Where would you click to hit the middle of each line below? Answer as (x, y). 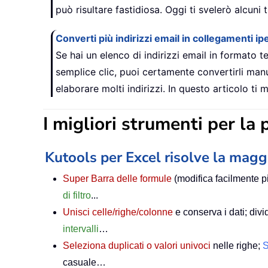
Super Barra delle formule (117, 179)
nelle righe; (237, 246)
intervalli (81, 229)
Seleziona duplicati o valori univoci (137, 246)
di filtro (77, 196)
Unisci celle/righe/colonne (118, 212)
